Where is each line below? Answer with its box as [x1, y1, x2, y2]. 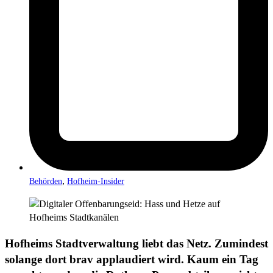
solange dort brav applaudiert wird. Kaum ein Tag [5, 252, 258, 266]
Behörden [29, 176, 62, 186]
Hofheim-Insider [67, 176, 124, 186]
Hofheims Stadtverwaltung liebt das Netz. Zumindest [5, 236, 268, 250]
